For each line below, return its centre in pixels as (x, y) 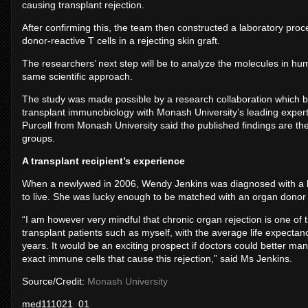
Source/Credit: (55, 281)
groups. (38, 138)
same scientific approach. (77, 76)
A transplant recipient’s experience (103, 161)
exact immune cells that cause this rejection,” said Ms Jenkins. (157, 258)
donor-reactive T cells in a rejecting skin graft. (121, 41)
